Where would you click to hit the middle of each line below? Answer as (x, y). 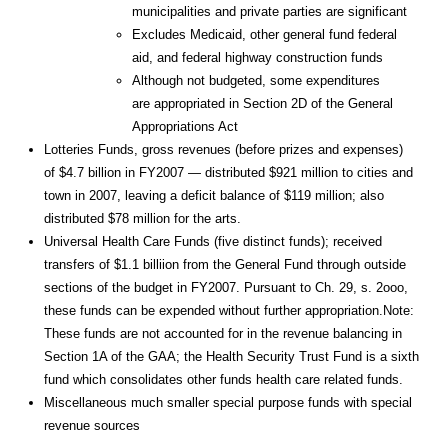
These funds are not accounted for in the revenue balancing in (223, 334)
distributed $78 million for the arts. (142, 219)
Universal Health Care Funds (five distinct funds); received (213, 242)
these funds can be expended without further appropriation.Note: (231, 311)
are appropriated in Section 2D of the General (262, 104)
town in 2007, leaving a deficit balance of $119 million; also (214, 196)
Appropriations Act (201, 127)
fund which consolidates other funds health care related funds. (223, 380)
